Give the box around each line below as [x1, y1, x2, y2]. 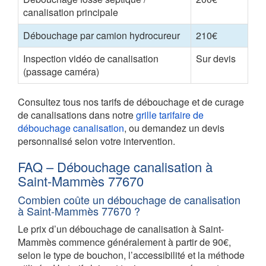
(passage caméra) [23, 64, 99, 78]
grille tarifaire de [136, 107, 204, 122]
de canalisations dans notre [18, 107, 136, 122]
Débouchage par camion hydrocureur [23, 28, 180, 42]
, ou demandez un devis [124, 121, 224, 135]
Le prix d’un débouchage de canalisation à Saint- [18, 221, 224, 236]
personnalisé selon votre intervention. [18, 134, 175, 148]
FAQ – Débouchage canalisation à [18, 157, 213, 176]
